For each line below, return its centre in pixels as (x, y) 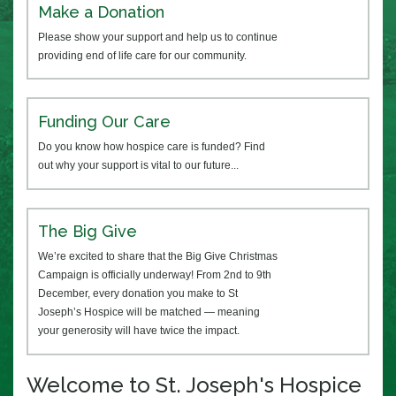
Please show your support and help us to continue (158, 37)
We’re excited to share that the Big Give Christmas (158, 257)
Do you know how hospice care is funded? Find (152, 146)
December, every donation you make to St (138, 294)
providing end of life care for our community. (143, 55)
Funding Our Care (105, 121)
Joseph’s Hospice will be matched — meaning (149, 312)
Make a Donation (102, 11)
